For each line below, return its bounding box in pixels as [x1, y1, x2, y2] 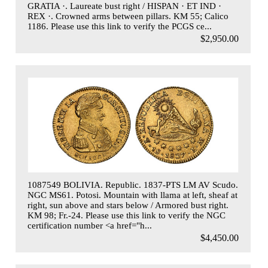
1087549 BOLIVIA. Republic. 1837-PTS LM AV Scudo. [27, 180, 238, 190]
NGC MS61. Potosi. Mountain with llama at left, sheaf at [27, 190, 237, 200]
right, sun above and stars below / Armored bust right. [27, 200, 229, 211]
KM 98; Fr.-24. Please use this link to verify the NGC [27, 211, 226, 221]
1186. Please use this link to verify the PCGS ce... [27, 21, 212, 31]
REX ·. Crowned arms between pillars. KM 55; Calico [27, 11, 229, 21]
